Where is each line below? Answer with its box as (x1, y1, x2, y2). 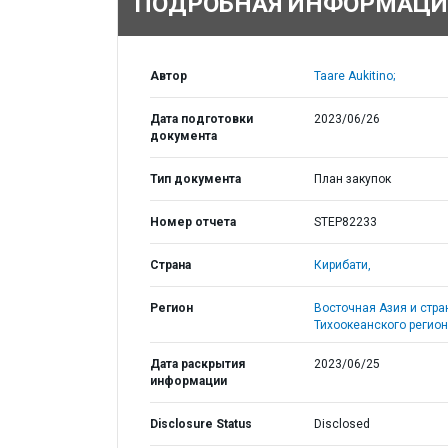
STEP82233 (313, 215, 377, 229)
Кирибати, (313, 258, 371, 272)
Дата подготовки (150, 112, 253, 126)
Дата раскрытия (150, 357, 245, 371)
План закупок (313, 172, 391, 186)
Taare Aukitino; (313, 69, 395, 83)
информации (150, 374, 227, 388)
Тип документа (150, 172, 241, 186)
